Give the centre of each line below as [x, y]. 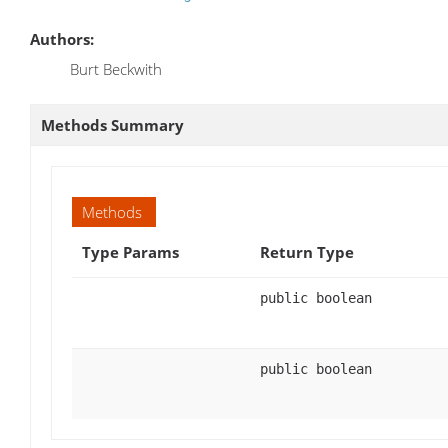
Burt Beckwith [116, 69]
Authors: [62, 39]
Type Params [130, 252]
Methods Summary [112, 125]
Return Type [307, 252]
